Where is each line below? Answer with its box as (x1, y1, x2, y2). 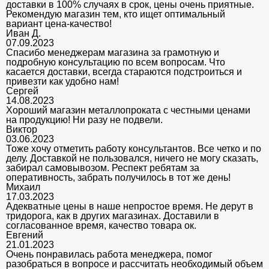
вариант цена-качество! (6, 19, 112, 29)
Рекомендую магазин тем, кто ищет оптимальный (6, 9, 225, 20)
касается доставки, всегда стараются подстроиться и (6, 67, 242, 77)
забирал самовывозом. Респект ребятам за (6, 163, 199, 174)
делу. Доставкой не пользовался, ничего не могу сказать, (6, 153, 258, 164)
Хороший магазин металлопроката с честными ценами (6, 105, 250, 116)
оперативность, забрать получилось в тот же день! (6, 172, 231, 183)
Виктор (6, 124, 37, 135)
